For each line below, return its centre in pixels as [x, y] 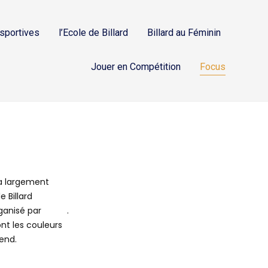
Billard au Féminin [184, 33]
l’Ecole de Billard [94, 33]
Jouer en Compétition [136, 67]
